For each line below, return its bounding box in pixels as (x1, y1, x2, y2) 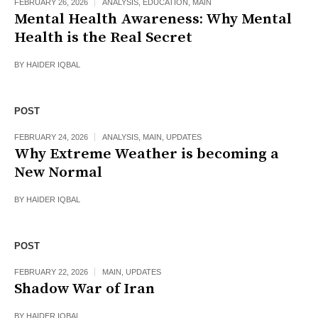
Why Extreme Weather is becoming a (14, 145, 279, 164)
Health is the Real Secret (14, 28, 192, 48)
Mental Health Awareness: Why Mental (14, 10, 292, 29)
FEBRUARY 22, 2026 (14, 268, 88, 277)
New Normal (14, 163, 102, 182)
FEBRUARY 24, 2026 (14, 133, 88, 142)
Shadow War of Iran (14, 280, 155, 299)
